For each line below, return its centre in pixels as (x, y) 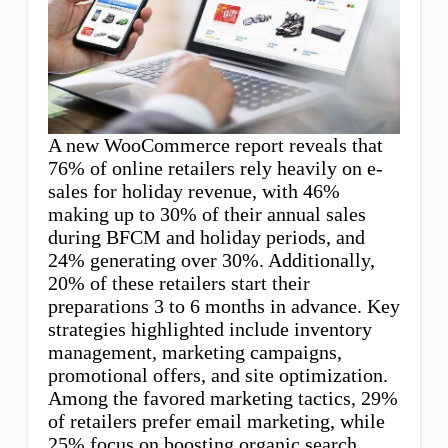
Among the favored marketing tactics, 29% (222, 397)
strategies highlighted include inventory (209, 328)
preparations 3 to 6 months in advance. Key (223, 305)
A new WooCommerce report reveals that (215, 144)
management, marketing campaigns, (194, 351)
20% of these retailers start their (178, 282)
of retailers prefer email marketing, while (216, 420)
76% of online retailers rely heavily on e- (215, 167)
